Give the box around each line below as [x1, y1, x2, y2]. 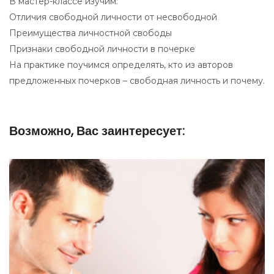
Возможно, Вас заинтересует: [9, 122, 185, 140]
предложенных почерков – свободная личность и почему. [9, 75, 265, 87]
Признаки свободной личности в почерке [9, 43, 195, 55]
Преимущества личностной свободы [9, 28, 172, 39]
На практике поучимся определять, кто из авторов [9, 59, 233, 71]
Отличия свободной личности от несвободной [9, 12, 217, 23]
